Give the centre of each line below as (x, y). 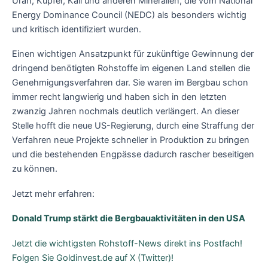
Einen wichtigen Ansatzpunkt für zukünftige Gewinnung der (133, 54)
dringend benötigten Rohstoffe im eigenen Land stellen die (131, 68)
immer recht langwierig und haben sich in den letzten (119, 97)
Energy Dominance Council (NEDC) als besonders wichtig (129, 15)
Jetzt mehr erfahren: (53, 194)
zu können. (35, 169)
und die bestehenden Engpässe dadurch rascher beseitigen (133, 155)
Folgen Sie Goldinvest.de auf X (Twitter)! (93, 258)
